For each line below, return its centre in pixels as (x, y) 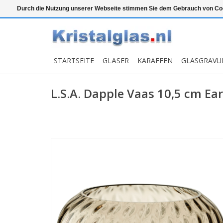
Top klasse (75, 9)
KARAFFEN (155, 60)
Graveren (176, 9)
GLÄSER (116, 60)
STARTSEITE (74, 60)
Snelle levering (127, 9)
